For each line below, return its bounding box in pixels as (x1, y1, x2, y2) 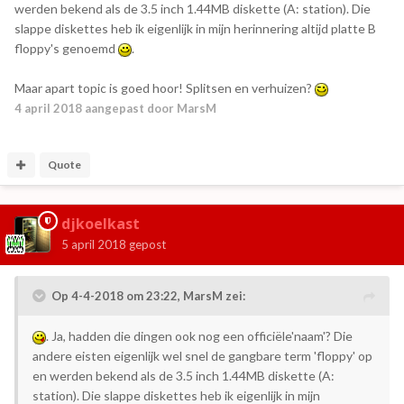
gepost (126, 237, 166, 252)
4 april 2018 (14, 101, 82, 116)
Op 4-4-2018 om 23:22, (51, 289, 183, 304)
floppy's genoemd (14, 41, 118, 57)
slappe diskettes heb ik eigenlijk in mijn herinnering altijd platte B (14, 21, 376, 37)
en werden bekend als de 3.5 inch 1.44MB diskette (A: (32, 368, 335, 384)
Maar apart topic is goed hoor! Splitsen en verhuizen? (14, 80, 315, 96)
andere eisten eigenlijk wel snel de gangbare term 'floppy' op (32, 348, 372, 364)
